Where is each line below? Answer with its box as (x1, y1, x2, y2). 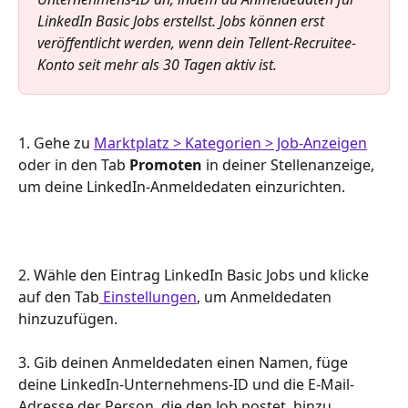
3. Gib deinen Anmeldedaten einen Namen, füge (18, 352, 352, 373)
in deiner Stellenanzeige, (202, 154, 378, 175)
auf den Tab (18, 286, 99, 307)
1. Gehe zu (18, 132, 94, 153)
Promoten (129, 154, 202, 175)
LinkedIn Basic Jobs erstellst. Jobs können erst (37, 11, 328, 32)
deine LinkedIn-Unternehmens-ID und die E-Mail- (18, 374, 354, 395)
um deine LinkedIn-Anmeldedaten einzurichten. (18, 176, 345, 197)
